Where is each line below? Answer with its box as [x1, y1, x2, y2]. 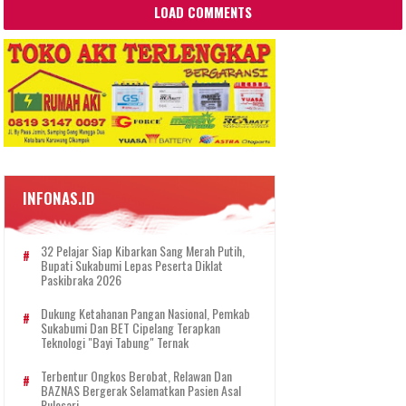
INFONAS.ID [23, 187, 95, 210]
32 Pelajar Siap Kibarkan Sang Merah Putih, [41, 241, 246, 261]
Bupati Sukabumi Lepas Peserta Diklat [41, 256, 224, 275]
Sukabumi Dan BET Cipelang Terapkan [41, 318, 221, 338]
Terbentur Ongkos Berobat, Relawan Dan [41, 366, 233, 386]
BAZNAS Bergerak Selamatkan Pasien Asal [41, 381, 242, 401]
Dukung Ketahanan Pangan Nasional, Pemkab [41, 304, 251, 324]
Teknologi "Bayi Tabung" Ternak [41, 333, 189, 353]
